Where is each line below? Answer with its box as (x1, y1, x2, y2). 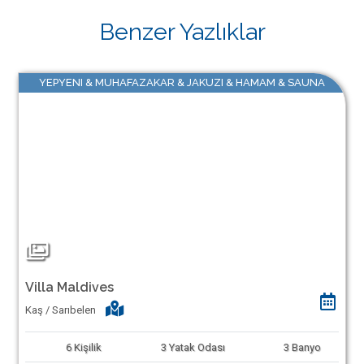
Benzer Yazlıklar (98, 18, 266, 45)
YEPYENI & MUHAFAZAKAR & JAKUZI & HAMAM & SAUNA (39, 76, 325, 89)
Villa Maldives (24, 279, 114, 295)
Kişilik (74, 340, 102, 353)
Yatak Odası (168, 340, 225, 353)
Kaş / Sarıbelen (24, 303, 96, 316)
